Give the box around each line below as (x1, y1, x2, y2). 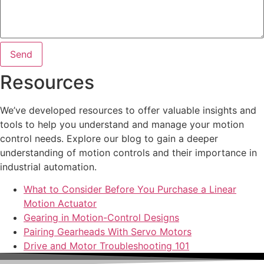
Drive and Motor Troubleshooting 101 (24, 240, 189, 252)
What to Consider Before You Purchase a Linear (24, 183, 236, 196)
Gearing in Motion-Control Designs (24, 212, 179, 224)
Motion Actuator (24, 197, 97, 210)
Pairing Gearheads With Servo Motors (24, 226, 192, 238)
